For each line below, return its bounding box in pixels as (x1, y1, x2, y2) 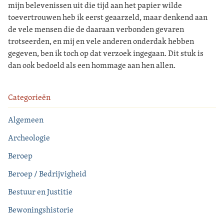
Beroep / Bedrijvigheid (8, 167, 86, 179)
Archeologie (8, 131, 50, 143)
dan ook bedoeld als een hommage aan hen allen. (8, 59, 175, 71)
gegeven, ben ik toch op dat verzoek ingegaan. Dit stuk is (8, 47, 203, 59)
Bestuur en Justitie (8, 185, 72, 197)
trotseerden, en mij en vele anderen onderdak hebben (8, 35, 194, 47)
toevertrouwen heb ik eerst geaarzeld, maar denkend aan (8, 11, 207, 23)
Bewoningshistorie (8, 203, 73, 215)
